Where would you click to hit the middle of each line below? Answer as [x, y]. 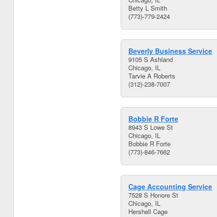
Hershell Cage [148, 211]
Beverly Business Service [170, 51]
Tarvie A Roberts [152, 76]
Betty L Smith [148, 8]
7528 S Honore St [153, 195]
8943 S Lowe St [151, 127]
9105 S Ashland [151, 59]
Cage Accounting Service [170, 186]
